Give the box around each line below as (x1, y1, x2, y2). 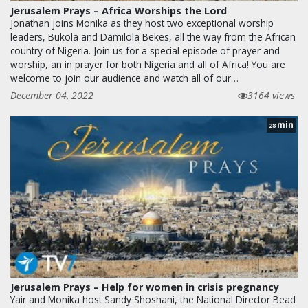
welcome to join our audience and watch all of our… (10, 71, 239, 85)
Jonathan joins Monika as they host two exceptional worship (10, 16, 274, 30)
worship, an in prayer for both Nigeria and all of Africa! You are (10, 57, 285, 71)
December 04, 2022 (10, 88, 93, 102)
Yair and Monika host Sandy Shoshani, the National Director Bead (10, 292, 296, 306)
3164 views (247, 88, 295, 102)
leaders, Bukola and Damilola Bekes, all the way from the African (10, 30, 296, 43)
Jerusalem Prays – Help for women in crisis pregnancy (10, 280, 279, 294)
